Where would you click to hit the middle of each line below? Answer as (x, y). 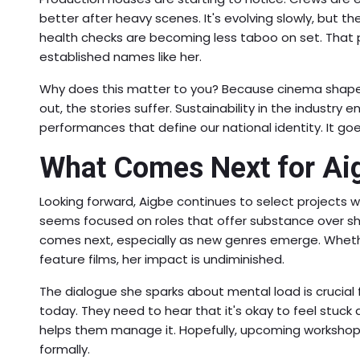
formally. (65, 349)
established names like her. (121, 56)
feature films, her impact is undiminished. (162, 259)
